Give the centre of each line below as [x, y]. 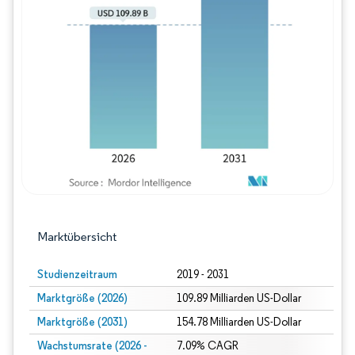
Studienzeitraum [77, 274]
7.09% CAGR [207, 346]
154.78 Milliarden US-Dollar [239, 322]
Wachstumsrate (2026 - [92, 345]
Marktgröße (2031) [82, 322]
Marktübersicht [77, 237]
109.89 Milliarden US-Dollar [239, 298]
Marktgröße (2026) [82, 298]
